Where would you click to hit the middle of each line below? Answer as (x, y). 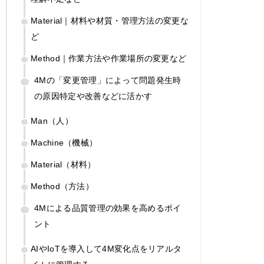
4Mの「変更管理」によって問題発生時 (108, 80)
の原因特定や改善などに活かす (93, 96)
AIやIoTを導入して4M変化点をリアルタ (106, 248)
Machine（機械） (64, 142)
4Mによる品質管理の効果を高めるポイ (108, 208)
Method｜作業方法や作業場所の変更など (109, 58)
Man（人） (52, 121)
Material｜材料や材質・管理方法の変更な (110, 20)
